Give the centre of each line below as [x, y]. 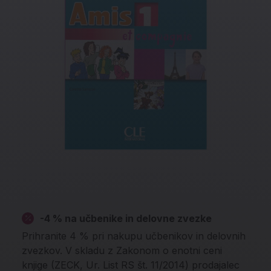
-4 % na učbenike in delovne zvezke [126, 218]
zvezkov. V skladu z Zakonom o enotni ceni [122, 250]
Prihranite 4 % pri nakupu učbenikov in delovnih [134, 236]
